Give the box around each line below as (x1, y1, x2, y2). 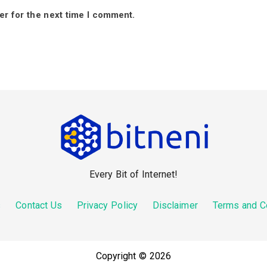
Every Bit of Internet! (89, 169, 178, 181)
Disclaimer (152, 200, 198, 212)
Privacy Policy (76, 200, 138, 212)
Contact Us (15, 200, 63, 212)
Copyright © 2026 (95, 250, 172, 262)
